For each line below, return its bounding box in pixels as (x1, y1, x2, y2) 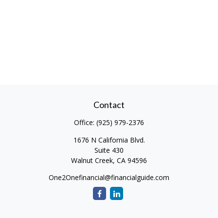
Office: (74, 118, 96, 127)
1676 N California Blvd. (73, 135, 145, 145)
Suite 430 (94, 145, 124, 155)
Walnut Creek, (71, 156, 115, 165)
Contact (93, 99, 125, 110)
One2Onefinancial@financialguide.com (49, 173, 169, 182)
